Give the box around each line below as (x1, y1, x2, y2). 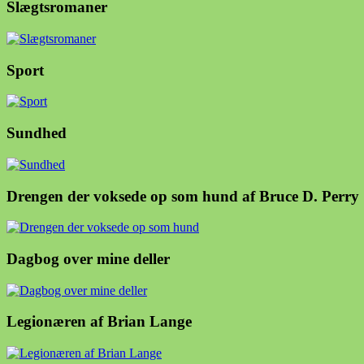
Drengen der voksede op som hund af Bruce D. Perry (6, 187, 359, 205)
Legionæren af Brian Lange (6, 313, 192, 331)
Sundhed (6, 124, 67, 142)
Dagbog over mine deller (6, 250, 170, 268)
